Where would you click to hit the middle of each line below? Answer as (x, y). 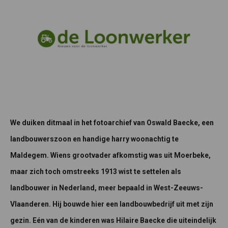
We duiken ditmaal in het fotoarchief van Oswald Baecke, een (112, 123)
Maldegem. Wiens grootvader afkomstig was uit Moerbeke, (110, 155)
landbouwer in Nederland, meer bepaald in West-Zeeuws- (107, 188)
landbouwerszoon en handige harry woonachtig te (94, 139)
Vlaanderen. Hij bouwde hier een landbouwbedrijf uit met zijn (112, 204)
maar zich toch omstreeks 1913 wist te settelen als (96, 172)
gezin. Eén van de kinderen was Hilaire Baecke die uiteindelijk (113, 221)
